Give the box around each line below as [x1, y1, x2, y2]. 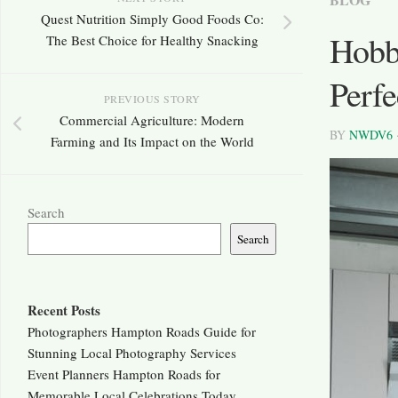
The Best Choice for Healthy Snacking [45, 31, 259, 50]
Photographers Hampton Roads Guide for [28, 322, 256, 341]
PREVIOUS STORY [103, 92, 201, 107]
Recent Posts [28, 300, 100, 321]
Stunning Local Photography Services [28, 344, 236, 362]
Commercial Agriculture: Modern [60, 111, 244, 130]
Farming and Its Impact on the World [50, 132, 254, 151]
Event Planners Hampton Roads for [28, 365, 220, 384]
